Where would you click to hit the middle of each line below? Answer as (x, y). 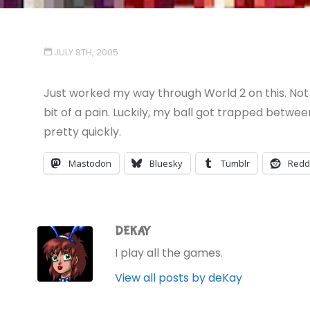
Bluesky (166, 163)
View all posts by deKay (179, 277)
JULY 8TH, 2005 (86, 52)
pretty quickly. (82, 131)
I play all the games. (169, 253)
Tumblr (235, 163)
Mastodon (90, 163)
